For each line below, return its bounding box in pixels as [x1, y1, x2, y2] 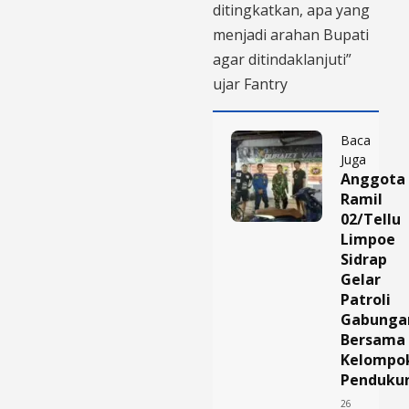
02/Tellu [341, 209, 401, 230]
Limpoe [341, 229, 395, 250]
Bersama [341, 330, 405, 351]
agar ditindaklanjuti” [213, 49, 351, 70]
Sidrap [341, 249, 387, 270]
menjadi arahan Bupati [213, 25, 369, 46]
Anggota [341, 169, 405, 190]
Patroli [341, 289, 391, 310]
